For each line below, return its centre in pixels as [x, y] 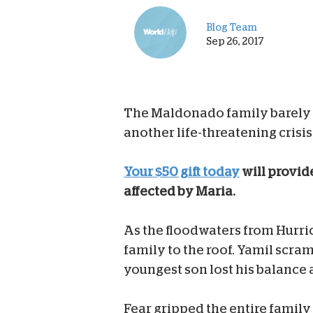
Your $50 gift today [182, 172]
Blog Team [232, 27]
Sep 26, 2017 [235, 41]
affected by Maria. [180, 192]
